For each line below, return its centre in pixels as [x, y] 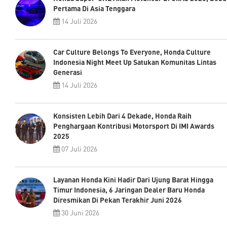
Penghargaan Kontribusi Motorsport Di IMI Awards [134, 126]
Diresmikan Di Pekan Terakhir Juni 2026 [118, 200]
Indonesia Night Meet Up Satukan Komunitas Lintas [135, 62]
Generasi [68, 72]
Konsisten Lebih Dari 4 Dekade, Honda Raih [122, 116]
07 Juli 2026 [79, 148]
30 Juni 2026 [80, 212]
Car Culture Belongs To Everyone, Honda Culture [132, 52]
